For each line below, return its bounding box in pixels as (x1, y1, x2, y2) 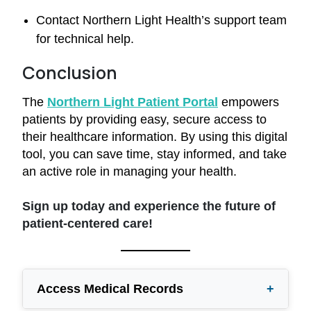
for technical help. (36, 31, 134, 46)
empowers (218, 94, 279, 109)
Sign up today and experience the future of (22, 199, 276, 213)
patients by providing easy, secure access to (22, 112, 267, 126)
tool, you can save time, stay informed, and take (22, 146, 287, 161)
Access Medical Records (37, 281, 183, 296)
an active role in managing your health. (22, 164, 237, 178)
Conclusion (22, 60, 117, 85)
